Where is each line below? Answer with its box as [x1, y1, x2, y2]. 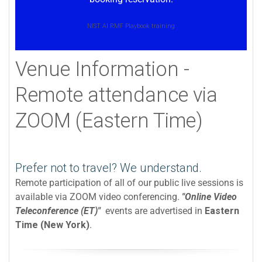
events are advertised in [101, 205, 205, 217]
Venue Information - [15, 57, 189, 81]
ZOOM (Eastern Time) [15, 109, 203, 133]
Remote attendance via [15, 83, 218, 107]
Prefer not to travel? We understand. [15, 161, 205, 175]
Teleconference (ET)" [15, 205, 101, 217]
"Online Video [182, 191, 237, 203]
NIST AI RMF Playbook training [87, 22, 175, 30]
